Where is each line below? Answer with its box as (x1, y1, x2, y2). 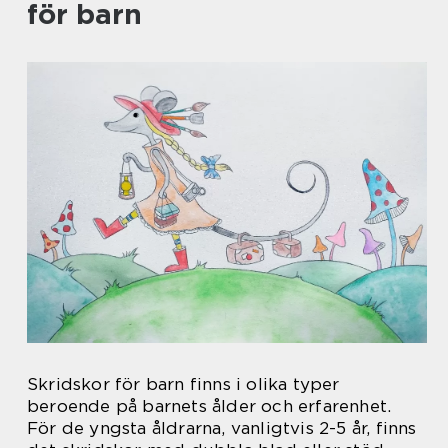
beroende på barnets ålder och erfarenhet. (27, 396, 392, 417)
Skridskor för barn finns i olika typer (27, 374, 340, 395)
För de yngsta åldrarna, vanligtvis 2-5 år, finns (27, 418, 417, 439)
